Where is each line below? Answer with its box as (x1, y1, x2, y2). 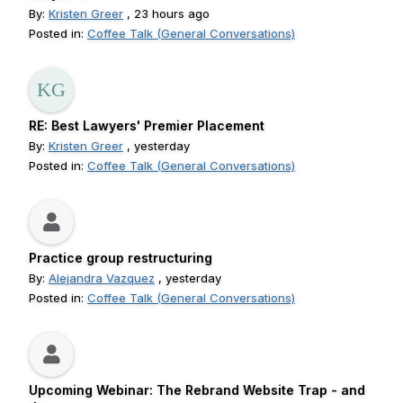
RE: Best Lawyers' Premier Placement (29, 118, 264, 133)
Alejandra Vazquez (49, 271, 155, 285)
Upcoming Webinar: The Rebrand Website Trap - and (29, 382, 365, 398)
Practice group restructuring (29, 250, 212, 265)
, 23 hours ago (123, 6, 210, 21)
